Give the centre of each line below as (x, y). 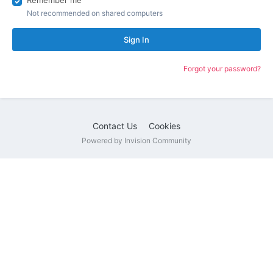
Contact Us (115, 126)
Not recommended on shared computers (95, 13)
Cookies (165, 126)
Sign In (136, 40)
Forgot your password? (222, 69)
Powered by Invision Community (136, 140)
